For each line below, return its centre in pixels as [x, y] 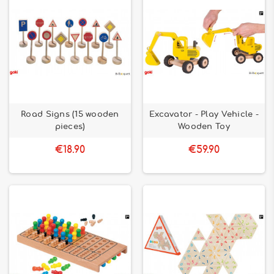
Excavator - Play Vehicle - [204, 114]
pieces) [70, 127]
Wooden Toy [204, 127]
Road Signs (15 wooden [70, 114]
